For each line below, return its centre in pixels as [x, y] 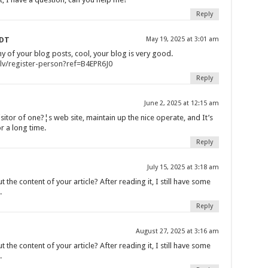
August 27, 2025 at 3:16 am [177, 231]
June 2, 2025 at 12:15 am [181, 103]
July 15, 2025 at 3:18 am [183, 167]
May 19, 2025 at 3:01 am [182, 39]
